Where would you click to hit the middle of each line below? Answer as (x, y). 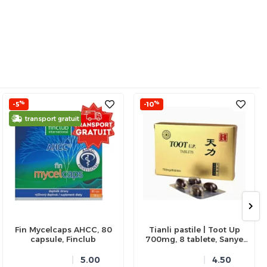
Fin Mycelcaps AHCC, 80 (63, 229)
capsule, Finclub (63, 239)
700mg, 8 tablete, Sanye (194, 239)
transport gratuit (52, 118)
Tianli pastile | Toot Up (194, 229)
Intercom (194, 248)
